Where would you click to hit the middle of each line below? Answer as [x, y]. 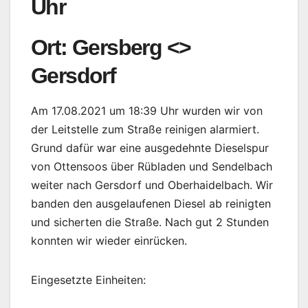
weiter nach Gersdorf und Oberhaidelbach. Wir [152, 185]
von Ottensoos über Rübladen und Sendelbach [152, 167]
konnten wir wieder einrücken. [109, 241]
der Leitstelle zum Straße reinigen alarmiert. [145, 130]
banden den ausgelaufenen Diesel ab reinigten [151, 204]
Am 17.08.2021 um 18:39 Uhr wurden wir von [147, 111]
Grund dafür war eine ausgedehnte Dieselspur [150, 148]
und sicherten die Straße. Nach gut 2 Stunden [150, 222]
